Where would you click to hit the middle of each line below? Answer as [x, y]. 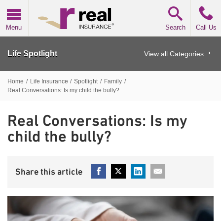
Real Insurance [55, 5]
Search [176, 28]
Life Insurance [49, 81]
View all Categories [174, 54]
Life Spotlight [32, 53]
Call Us [206, 28]
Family [113, 81]
